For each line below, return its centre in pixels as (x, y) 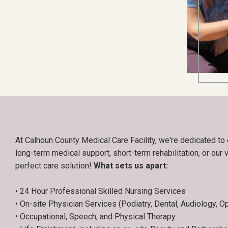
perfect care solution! (54, 165)
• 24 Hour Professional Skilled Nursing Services (100, 191)
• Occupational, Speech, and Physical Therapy (95, 217)
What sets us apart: (131, 165)
